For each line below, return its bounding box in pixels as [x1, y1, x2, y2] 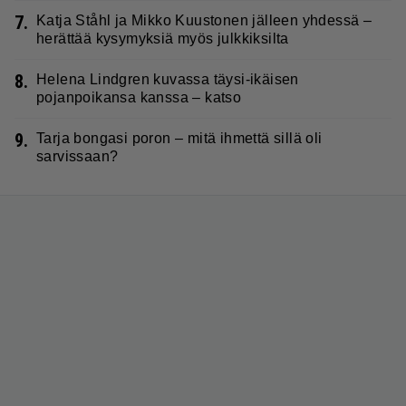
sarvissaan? [36, 148, 119, 164]
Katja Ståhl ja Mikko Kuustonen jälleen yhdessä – [36, 12, 372, 28]
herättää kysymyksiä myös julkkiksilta [36, 30, 289, 46]
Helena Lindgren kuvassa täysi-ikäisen [36, 71, 299, 87]
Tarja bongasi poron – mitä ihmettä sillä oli [36, 130, 323, 146]
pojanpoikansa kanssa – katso [36, 89, 242, 105]
